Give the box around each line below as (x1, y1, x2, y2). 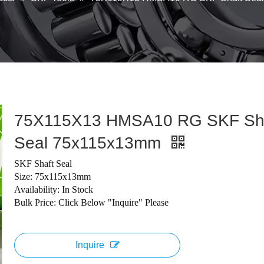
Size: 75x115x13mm (14, 171, 91, 181)
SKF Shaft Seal (14, 159, 72, 169)
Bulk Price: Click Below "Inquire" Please (14, 197, 169, 207)
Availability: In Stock (14, 184, 93, 194)
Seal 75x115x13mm (14, 134, 166, 152)
